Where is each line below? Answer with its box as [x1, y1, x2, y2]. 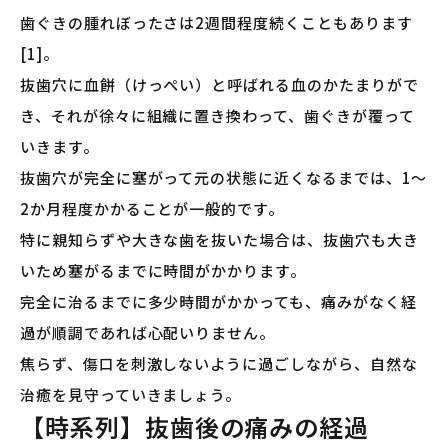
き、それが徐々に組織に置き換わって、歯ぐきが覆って [20, 105, 415, 127]
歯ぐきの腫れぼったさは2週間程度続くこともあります [20, 12, 413, 34]
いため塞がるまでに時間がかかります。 [20, 260, 306, 282]
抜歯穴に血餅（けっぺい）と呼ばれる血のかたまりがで [20, 74, 419, 96]
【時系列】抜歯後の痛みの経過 [20, 409, 370, 445]
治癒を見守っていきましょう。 [20, 384, 242, 406]
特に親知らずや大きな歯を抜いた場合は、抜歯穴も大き [20, 229, 419, 251]
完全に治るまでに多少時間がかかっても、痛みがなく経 [20, 291, 417, 313]
